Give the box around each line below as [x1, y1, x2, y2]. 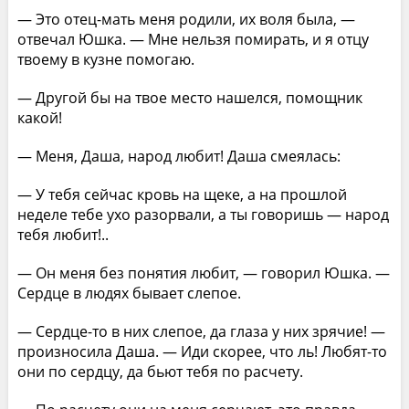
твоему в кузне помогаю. [16, 48, 194, 69]
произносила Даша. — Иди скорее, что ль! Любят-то [16, 341, 387, 362]
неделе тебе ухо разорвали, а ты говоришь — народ [16, 204, 389, 225]
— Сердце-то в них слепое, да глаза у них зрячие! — [16, 320, 385, 341]
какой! [16, 107, 62, 128]
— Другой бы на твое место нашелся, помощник [16, 87, 362, 108]
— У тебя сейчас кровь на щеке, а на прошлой [16, 184, 347, 204]
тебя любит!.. [16, 224, 109, 245]
